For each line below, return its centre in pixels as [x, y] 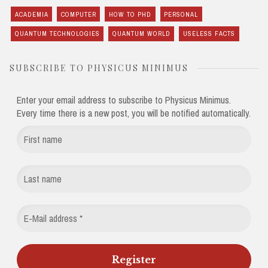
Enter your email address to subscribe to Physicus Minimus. [124, 100]
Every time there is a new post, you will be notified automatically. [134, 113]
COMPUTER [78, 14]
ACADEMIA [31, 14]
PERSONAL [181, 14]
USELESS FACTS [209, 34]
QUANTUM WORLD [141, 34]
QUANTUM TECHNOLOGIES [57, 34]
